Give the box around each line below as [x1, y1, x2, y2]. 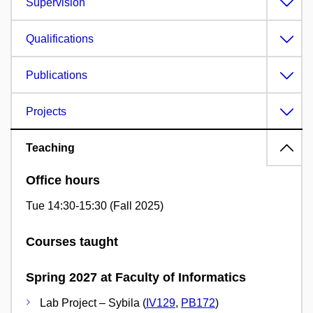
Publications [26, 69, 87, 81]
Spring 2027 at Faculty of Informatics [26, 270, 246, 285]
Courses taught [26, 235, 118, 249]
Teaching [26, 142, 75, 154]
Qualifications [26, 33, 94, 45]
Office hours [26, 173, 100, 187]
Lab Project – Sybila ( [40, 296, 146, 309]
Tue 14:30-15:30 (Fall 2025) [26, 200, 163, 212]
